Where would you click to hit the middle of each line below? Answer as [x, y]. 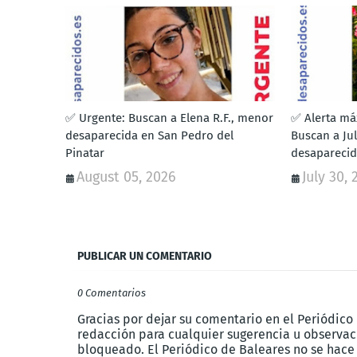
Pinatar [85, 153]
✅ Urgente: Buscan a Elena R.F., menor [169, 118]
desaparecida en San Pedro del [149, 135]
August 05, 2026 [126, 177]
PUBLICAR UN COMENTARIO [145, 256]
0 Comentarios [112, 292]
